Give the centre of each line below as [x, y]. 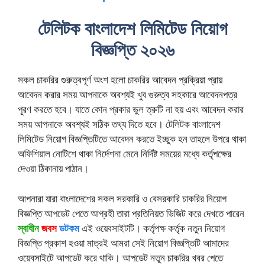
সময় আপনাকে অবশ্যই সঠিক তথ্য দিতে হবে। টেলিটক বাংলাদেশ [119, 124]
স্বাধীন [30, 228]
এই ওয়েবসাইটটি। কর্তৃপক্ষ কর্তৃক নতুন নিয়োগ [153, 228]
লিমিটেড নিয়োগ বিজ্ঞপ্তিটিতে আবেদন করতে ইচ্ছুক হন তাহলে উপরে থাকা [132, 139]
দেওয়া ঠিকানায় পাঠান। [53, 169]
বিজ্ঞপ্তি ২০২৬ [132, 50]
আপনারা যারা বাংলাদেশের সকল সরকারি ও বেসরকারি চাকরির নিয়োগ [122, 198]
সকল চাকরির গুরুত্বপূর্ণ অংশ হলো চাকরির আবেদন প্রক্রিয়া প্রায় [120, 80]
